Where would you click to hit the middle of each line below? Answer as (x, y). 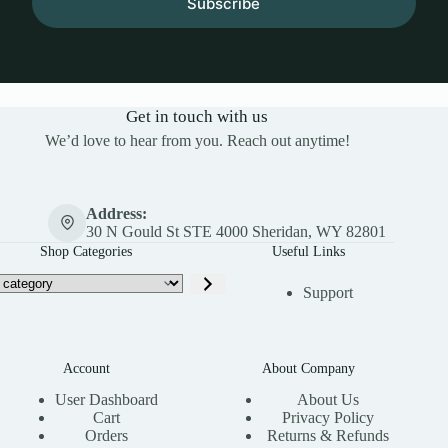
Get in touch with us (197, 117)
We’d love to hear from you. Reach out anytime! (197, 141)
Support (328, 292)
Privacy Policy (328, 417)
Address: (116, 213)
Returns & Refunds (328, 435)
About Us (328, 399)
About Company (308, 367)
